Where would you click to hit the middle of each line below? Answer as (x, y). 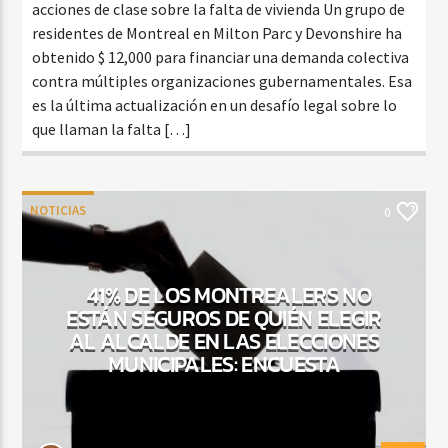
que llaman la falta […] (112, 128)
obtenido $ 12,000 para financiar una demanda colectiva (221, 56)
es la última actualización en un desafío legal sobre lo (215, 104)
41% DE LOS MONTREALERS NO (229, 294)
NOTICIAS (58, 210)
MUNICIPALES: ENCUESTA (224, 363)
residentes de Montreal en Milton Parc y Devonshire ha (217, 32)
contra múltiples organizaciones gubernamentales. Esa (222, 80)
